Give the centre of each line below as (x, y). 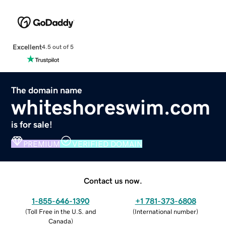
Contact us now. (113, 180)
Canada (60, 221)
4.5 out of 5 (58, 47)
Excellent (27, 47)
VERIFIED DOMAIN (107, 144)
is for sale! (32, 124)
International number (165, 211)
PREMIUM (42, 144)
